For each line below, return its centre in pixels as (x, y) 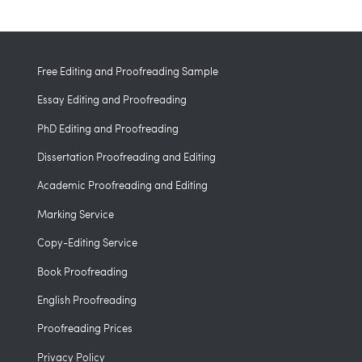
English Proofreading (87, 299)
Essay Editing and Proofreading (112, 100)
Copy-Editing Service (87, 243)
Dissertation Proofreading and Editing (126, 157)
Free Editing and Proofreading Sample (128, 71)
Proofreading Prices (85, 328)
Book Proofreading (82, 271)
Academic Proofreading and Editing (122, 185)
